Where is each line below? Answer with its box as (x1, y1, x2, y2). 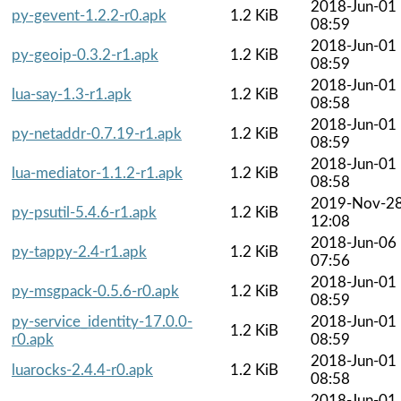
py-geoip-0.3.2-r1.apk (12, 47, 158, 63)
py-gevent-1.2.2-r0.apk (12, 7, 166, 23)
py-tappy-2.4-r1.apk (12, 243, 147, 260)
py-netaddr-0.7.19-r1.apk (12, 125, 182, 141)
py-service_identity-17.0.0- (12, 313, 192, 329)
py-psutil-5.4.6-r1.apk (12, 204, 157, 220)
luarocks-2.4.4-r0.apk (12, 362, 153, 378)
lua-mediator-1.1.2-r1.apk (12, 165, 183, 181)
